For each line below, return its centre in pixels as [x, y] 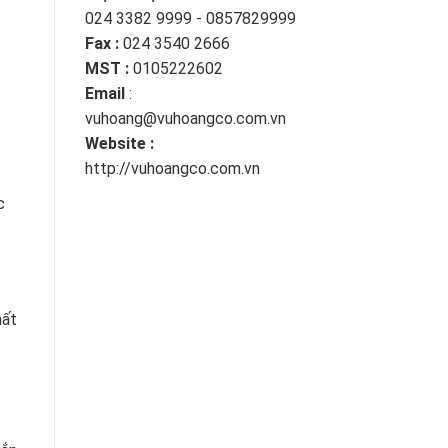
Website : [119, 144]
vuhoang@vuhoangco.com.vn [185, 119]
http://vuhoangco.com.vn [172, 169]
